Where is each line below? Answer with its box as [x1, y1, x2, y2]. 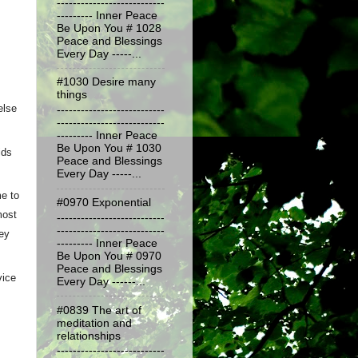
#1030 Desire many [57, 76, 156, 89]
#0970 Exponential [57, 196, 151, 209]
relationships [57, 329, 121, 342]
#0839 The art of [57, 304, 141, 316]
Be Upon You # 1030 [57, 142, 161, 155]
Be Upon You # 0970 [57, 249, 161, 262]
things [57, 89, 87, 101]
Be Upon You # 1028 [57, 22, 161, 34]
